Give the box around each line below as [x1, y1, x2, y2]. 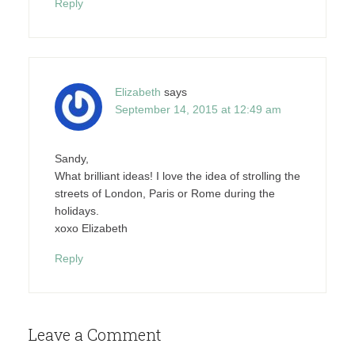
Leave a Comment [28, 323, 162, 345]
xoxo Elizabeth [54, 221, 128, 235]
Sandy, [54, 151, 89, 165]
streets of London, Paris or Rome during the [54, 186, 275, 200]
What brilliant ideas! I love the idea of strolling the [54, 169, 300, 182]
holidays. [54, 204, 99, 217]
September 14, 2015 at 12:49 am [114, 102, 281, 116]
